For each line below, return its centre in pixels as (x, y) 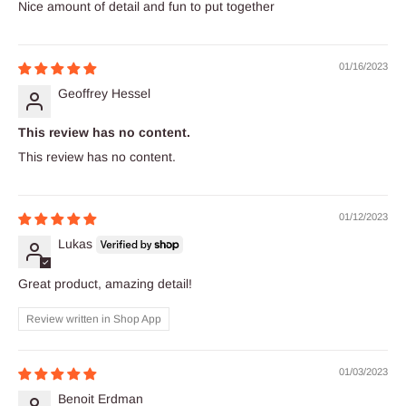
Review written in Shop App (94, 319)
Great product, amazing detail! (105, 284)
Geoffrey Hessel (104, 94)
